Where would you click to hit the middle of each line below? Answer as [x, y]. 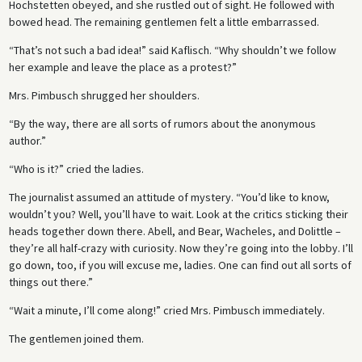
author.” [27, 140]
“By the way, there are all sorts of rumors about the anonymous [162, 123]
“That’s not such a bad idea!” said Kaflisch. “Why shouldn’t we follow [172, 50]
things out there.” [51, 282]
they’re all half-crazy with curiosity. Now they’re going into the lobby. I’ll [181, 248]
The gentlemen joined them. [76, 338]
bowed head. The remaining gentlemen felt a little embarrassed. [164, 21]
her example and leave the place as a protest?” [122, 67]
